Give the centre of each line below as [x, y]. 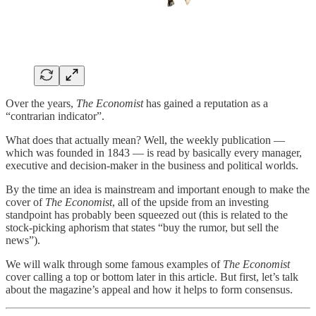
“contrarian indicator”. [55, 116]
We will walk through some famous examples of [114, 265]
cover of [25, 202]
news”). [23, 241]
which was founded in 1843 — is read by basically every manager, [154, 153]
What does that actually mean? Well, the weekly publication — [145, 140]
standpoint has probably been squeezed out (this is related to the [147, 215]
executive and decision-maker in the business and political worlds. [152, 166]
